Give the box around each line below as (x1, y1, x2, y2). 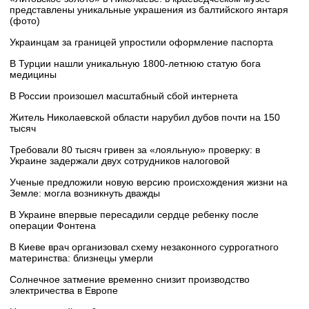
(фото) (10, 15, 40, 27)
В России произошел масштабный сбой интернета (10, 90, 238, 102)
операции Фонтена (10, 220, 96, 232)
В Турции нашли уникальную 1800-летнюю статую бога (10, 58, 261, 70)
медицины (10, 69, 57, 81)
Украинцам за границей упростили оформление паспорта (10, 37, 273, 48)
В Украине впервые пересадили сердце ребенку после (10, 209, 259, 221)
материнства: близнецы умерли (10, 252, 153, 264)
